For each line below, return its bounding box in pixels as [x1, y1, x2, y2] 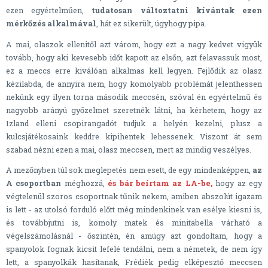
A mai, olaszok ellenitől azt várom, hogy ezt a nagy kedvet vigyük [6, 39, 262, 49]
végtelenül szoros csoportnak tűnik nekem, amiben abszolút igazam [6, 191, 262, 202]
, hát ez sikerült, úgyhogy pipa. [96, 18, 206, 28]
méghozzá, [61, 178, 105, 188]
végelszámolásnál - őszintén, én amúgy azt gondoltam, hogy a [6, 231, 262, 241]
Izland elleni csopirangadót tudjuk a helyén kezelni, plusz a [6, 118, 262, 128]
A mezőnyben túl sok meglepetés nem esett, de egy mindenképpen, [6, 165, 251, 175]
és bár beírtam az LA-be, [104, 178, 212, 188]
